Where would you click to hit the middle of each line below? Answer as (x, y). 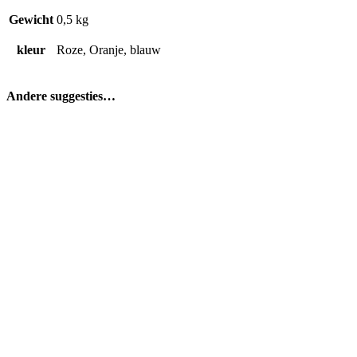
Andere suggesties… (61, 96)
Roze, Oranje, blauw (109, 50)
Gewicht (31, 20)
